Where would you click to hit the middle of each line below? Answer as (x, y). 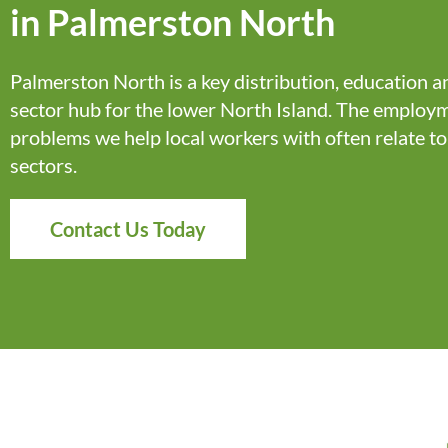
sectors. (43, 165)
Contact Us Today (128, 229)
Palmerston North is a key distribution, (176, 81)
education (385, 81)
